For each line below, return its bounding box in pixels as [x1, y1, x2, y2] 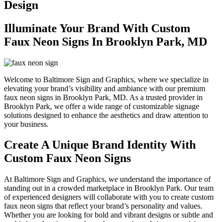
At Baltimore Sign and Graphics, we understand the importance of [4, 175, 211, 184]
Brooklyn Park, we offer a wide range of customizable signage [4, 102, 199, 111]
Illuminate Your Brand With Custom [4, 21, 190, 35]
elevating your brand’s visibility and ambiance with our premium [4, 84, 205, 93]
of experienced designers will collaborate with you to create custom [4, 193, 214, 202]
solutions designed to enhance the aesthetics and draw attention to [4, 111, 208, 119]
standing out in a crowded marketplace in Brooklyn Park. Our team [4, 184, 214, 193]
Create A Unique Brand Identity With [4, 138, 196, 152]
